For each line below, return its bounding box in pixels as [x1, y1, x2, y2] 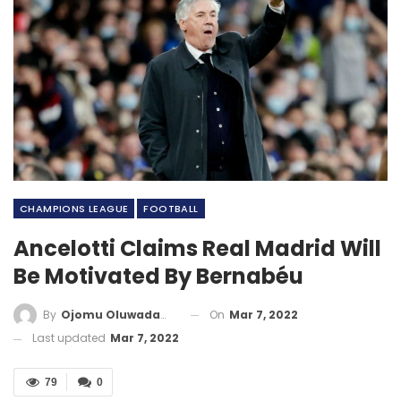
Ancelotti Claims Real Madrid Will [13, 233, 381, 263]
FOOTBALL [143, 200, 199, 216]
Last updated [32, 330, 108, 346]
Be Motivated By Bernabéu [13, 260, 303, 291]
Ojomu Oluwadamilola [61, 307, 160, 323]
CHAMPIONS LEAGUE [20, 200, 129, 216]
